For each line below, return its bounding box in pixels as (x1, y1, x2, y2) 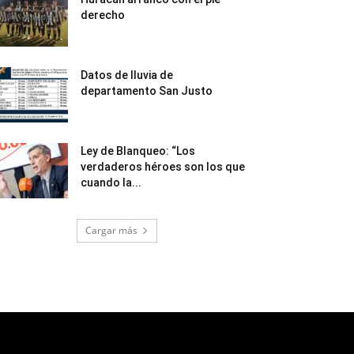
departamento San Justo (81, 84, 213, 97)
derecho (81, 8, 125, 21)
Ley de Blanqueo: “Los (81, 144, 195, 157)
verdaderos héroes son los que (81, 160, 245, 173)
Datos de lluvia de (81, 68, 173, 81)
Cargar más (85, 223, 137, 237)
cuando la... (81, 175, 141, 189)
